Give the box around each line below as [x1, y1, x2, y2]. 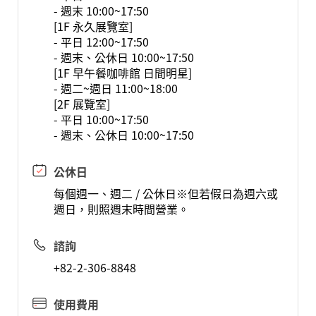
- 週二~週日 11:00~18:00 [53, 80, 178, 97]
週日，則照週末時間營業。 [53, 200, 189, 217]
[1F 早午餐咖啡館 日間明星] [53, 64, 192, 81]
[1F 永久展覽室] [53, 18, 133, 35]
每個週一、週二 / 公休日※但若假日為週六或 [53, 185, 278, 202]
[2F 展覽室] [53, 95, 110, 112]
